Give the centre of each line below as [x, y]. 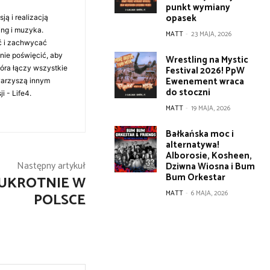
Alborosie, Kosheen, [209, 156]
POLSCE [59, 200]
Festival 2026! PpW [206, 71]
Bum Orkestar [196, 177]
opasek [181, 18]
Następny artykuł [51, 166]
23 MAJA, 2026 [212, 34]
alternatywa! [193, 145]
